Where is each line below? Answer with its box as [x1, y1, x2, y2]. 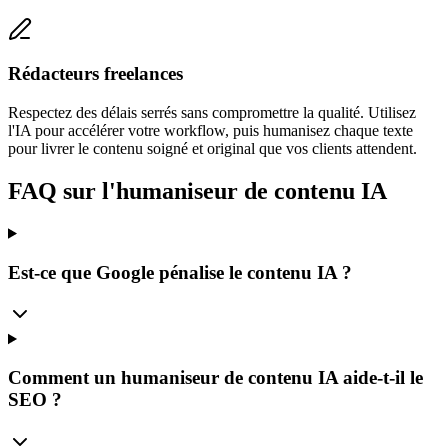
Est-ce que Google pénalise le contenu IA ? [8, 261, 352, 283]
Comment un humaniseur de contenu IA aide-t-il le [8, 366, 423, 388]
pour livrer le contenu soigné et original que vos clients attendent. [8, 140, 417, 157]
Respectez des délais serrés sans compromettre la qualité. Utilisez [8, 104, 416, 121]
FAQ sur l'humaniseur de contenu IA [8, 177, 387, 204]
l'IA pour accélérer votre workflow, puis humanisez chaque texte [8, 122, 413, 139]
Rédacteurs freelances [8, 63, 183, 85]
